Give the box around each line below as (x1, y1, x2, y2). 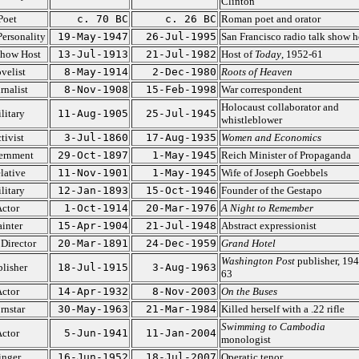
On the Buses (220, 285, 277, 297)
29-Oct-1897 (57, 149, 128, 161)
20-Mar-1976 (145, 202, 216, 214)
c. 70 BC (76, 13, 128, 25)
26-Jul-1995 (145, 30, 216, 42)
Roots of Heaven (220, 66, 292, 78)
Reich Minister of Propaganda (220, 149, 351, 161)
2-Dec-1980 (151, 66, 216, 78)
